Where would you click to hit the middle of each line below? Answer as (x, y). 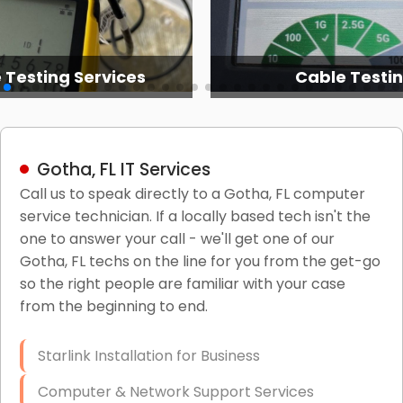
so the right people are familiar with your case (182, 283)
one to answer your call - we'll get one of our (177, 238)
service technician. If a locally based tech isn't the (195, 216)
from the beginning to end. (113, 306)
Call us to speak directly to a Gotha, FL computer (192, 193)
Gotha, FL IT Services (123, 169)
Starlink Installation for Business (148, 355)
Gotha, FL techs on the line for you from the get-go (200, 261)
